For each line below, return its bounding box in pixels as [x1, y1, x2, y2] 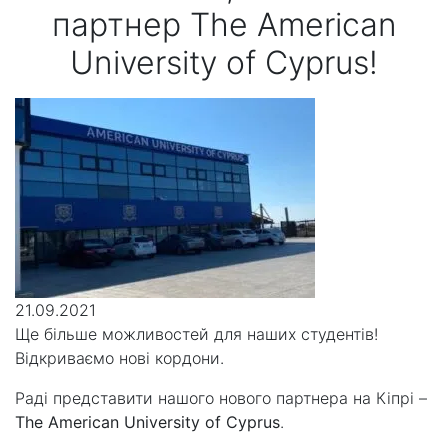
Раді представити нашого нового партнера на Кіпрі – [15, 388, 427, 409]
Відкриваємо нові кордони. [15, 348, 224, 369]
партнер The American [51, 5, 397, 45]
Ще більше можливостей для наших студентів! [15, 324, 378, 345]
